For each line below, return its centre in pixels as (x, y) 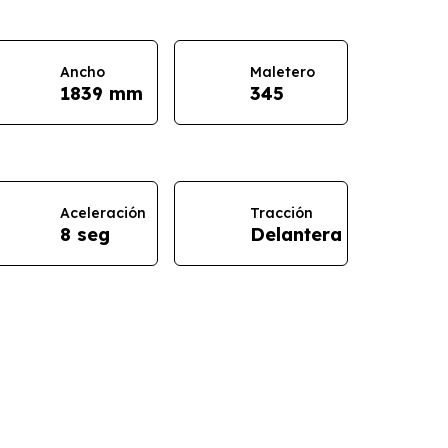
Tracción (281, 212)
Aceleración (102, 212)
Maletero (282, 71)
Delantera (295, 234)
